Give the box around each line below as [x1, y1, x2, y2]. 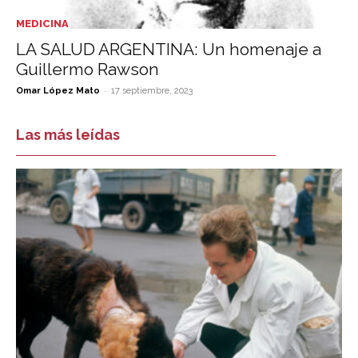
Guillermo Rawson [16, 59, 159, 80]
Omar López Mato [16, 86, 100, 97]
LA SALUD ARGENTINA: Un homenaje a [16, 39, 321, 60]
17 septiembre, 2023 [111, 86, 193, 97]
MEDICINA [16, 18, 69, 30]
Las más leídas [16, 126, 120, 144]
